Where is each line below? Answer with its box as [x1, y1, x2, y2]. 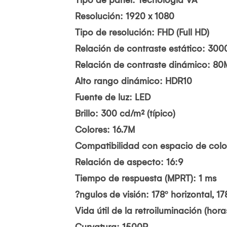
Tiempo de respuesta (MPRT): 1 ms [75, 173, 216, 184]
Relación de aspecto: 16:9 [75, 157, 183, 168]
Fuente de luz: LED [75, 92, 150, 103]
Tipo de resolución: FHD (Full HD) [75, 27, 209, 38]
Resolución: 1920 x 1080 [75, 11, 174, 22]
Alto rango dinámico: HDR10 [75, 75, 192, 87]
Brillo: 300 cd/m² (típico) [75, 108, 175, 119]
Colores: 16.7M [75, 124, 135, 135]
